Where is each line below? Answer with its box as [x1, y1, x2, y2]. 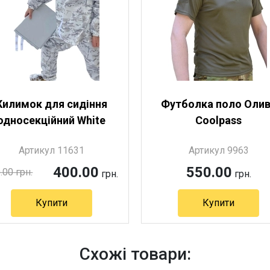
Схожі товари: [79, 244, 191, 264]
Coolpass [195, 114, 242, 127]
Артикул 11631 [18, 145, 84, 156]
